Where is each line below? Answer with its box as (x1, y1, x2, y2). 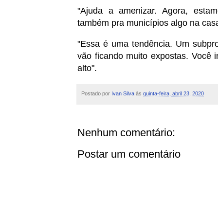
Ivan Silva (111, 91, 134, 97)
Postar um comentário (77, 147, 181, 160)
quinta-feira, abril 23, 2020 (143, 91, 204, 97)
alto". (77, 63, 97, 73)
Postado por (81, 91, 111, 97)
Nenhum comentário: (77, 126, 175, 139)
